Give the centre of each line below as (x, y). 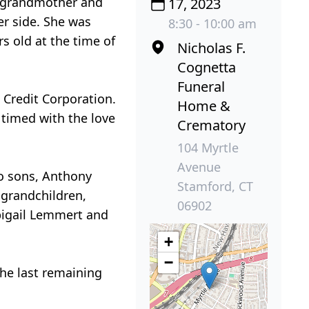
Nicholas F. (212, 48)
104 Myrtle (208, 148)
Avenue (199, 167)
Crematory (212, 126)
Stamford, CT (216, 187)
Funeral (201, 87)
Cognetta (207, 68)
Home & (204, 106)
